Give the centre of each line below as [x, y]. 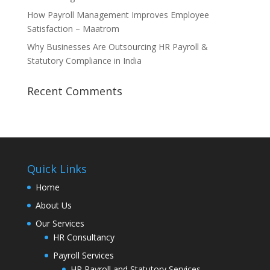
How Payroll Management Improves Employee [118, 15]
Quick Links [57, 169]
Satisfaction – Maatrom [73, 29]
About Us [53, 206]
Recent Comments [74, 91]
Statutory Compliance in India [84, 61]
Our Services [60, 224]
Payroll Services [83, 256]
